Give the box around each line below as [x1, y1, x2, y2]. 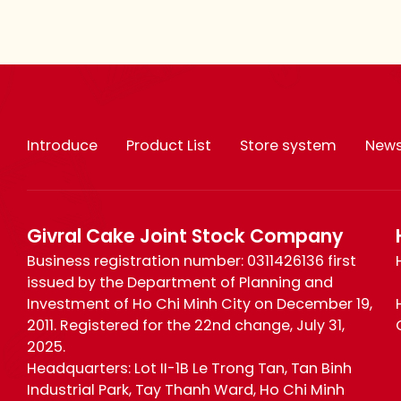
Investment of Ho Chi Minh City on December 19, [27, 297, 373, 313]
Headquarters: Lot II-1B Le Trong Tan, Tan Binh [27, 362, 353, 378]
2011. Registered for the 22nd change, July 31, [27, 319, 346, 335]
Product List [126, 139, 212, 155]
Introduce [27, 139, 98, 155]
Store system [240, 139, 337, 155]
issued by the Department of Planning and [27, 276, 334, 292]
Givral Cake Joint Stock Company [27, 227, 345, 248]
